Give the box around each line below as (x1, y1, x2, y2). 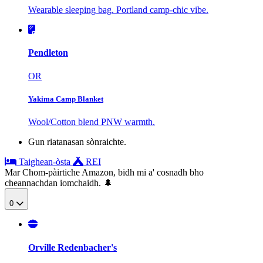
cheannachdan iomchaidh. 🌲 (5, 177, 113, 188)
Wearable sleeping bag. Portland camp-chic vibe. (28, 4, 208, 15)
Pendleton (28, 48, 68, 58)
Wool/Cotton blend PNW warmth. (28, 116, 155, 127)
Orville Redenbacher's (28, 242, 117, 252)
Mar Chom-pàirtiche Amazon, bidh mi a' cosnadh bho (5, 167, 204, 177)
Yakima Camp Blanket (28, 94, 103, 103)
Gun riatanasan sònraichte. (28, 136, 126, 147)
